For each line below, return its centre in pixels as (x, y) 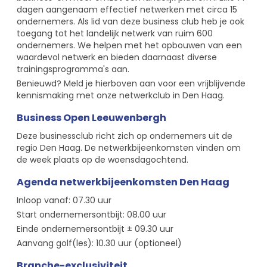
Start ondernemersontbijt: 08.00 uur (91, 214)
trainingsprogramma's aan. (73, 69)
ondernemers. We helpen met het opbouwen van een (129, 45)
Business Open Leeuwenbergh (91, 117)
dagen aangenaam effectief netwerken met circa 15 (127, 9)
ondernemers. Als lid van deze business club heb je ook (131, 21)
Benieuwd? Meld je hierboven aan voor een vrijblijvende (131, 83)
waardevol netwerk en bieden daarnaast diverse (117, 57)
